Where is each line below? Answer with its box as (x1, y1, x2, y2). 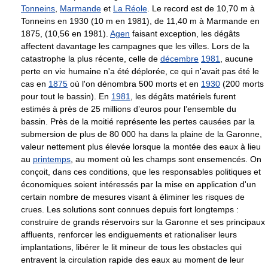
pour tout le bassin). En (21, 92, 111, 102)
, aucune (220, 54, 253, 64)
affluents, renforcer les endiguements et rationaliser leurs (21, 230, 237, 240)
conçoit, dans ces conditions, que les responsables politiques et (21, 167, 261, 177)
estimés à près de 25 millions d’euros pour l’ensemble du (21, 104, 236, 114)
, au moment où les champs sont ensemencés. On (71, 154, 261, 165)
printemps (33, 154, 71, 165)
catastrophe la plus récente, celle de (21, 54, 160, 64)
